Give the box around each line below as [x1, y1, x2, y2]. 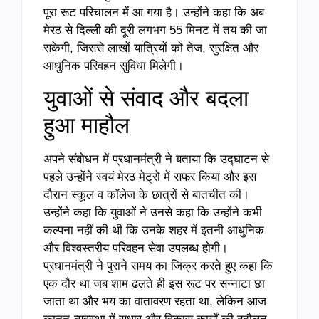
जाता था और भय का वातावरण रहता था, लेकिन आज [43, 295, 266, 309]
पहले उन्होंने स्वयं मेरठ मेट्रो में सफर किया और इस [43, 170, 256, 184]
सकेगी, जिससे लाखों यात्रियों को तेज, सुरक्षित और [43, 41, 258, 56]
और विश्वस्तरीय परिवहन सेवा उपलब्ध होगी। [43, 241, 228, 256]
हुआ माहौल [43, 113, 130, 139]
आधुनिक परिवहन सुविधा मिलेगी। [43, 59, 184, 73]
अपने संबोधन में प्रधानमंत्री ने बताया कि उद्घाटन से [43, 152, 269, 167]
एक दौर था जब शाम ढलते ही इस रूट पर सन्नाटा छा [43, 277, 265, 291]
